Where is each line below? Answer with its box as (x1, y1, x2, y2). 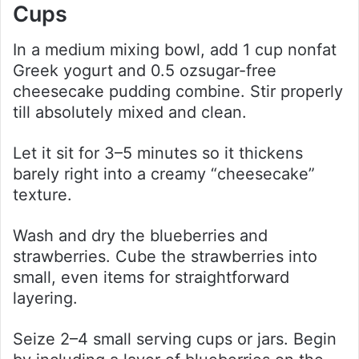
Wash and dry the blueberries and (13, 226, 268, 246)
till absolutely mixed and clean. (13, 103, 247, 123)
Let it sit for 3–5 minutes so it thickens (13, 143, 303, 163)
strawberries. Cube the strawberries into (13, 247, 317, 267)
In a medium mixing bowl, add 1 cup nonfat (13, 40, 337, 60)
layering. (13, 288, 78, 309)
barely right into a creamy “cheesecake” (13, 164, 315, 184)
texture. (13, 185, 72, 205)
